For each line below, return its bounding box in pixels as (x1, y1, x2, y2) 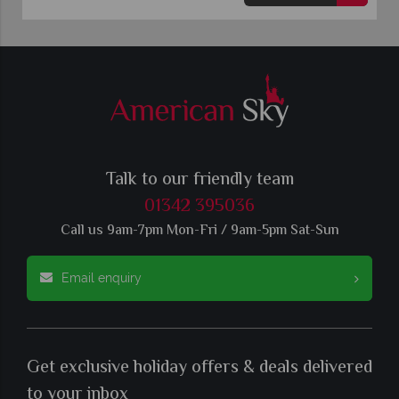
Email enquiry (61, 271, 142, 286)
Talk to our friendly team (105, 167, 294, 195)
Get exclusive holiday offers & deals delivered (27, 354, 372, 383)
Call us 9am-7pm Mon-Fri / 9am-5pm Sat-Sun (60, 220, 339, 243)
